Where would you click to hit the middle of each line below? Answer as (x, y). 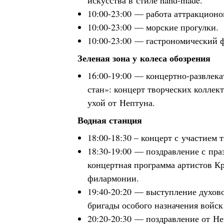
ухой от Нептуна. (121, 102)
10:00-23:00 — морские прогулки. (153, 27)
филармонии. (113, 178)
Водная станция (110, 120)
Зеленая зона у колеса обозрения (144, 58)
